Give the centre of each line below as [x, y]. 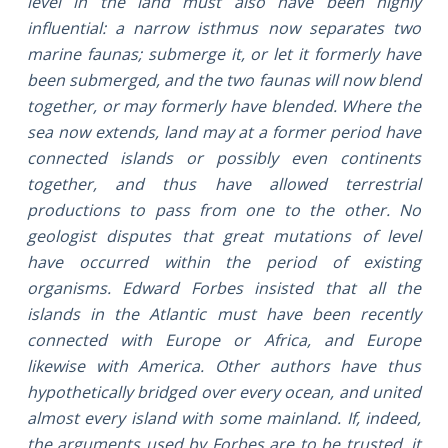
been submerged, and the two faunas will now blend [224, 79]
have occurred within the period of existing [224, 261]
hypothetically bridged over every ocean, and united [224, 391]
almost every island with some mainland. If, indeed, [224, 417]
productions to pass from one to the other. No [224, 209]
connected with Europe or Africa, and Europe [224, 339]
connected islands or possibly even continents [224, 157]
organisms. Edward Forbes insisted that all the [224, 287]
